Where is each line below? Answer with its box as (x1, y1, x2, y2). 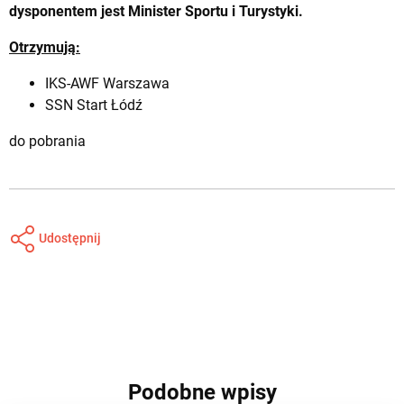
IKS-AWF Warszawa (45, 74, 170, 92)
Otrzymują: (9, 38, 80, 56)
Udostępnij (36, 230, 101, 245)
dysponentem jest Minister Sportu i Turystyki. (9, 2, 303, 20)
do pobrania (9, 132, 86, 150)
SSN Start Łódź (45, 96, 142, 114)
